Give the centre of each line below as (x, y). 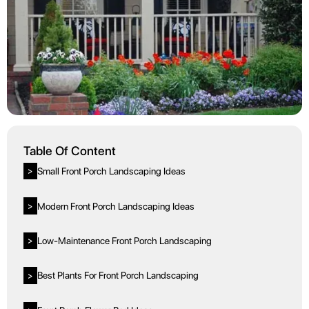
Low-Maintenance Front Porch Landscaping (124, 240)
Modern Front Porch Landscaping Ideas (116, 206)
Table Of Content (70, 151)
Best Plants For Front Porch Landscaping (118, 276)
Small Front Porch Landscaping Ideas (111, 171)
